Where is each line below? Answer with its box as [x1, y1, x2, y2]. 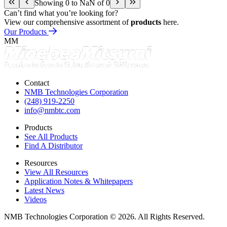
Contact [24, 79, 49, 88]
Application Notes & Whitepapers [24, 177, 133, 186]
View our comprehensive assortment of [4, 18, 131, 27]
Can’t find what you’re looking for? [4, 9, 118, 18]
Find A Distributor [24, 141, 83, 150]
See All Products [24, 132, 78, 141]
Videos [24, 195, 47, 204]
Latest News [24, 186, 64, 195]
